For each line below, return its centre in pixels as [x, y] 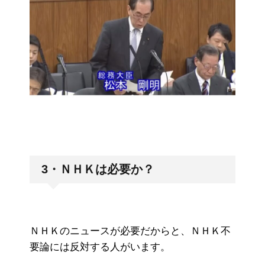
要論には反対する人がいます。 [100, 247]
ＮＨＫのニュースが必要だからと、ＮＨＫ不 [130, 231]
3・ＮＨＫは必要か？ [98, 169]
